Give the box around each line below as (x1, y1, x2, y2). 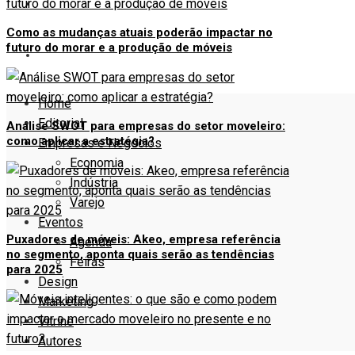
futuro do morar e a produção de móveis (6, 40, 232, 55)
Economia (70, 155, 124, 170)
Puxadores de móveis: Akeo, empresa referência (6, 232, 281, 247)
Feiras (70, 254, 105, 269)
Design (38, 273, 78, 289)
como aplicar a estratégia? (6, 134, 155, 149)
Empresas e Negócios (38, 135, 162, 151)
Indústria (70, 174, 118, 190)
